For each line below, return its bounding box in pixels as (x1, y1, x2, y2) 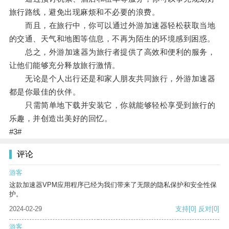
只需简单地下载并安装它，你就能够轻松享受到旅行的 (9, 101, 216, 110)
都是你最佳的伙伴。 (9, 87, 81, 97)
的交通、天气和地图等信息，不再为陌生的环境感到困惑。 (9, 34, 215, 43)
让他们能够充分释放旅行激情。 (9, 61, 120, 70)
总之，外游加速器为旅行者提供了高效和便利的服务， (9, 48, 216, 57)
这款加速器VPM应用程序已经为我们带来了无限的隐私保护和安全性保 (9, 181, 217, 189)
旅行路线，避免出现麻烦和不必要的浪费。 (9, 8, 160, 17)
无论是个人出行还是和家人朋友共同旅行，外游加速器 (9, 74, 216, 83)
